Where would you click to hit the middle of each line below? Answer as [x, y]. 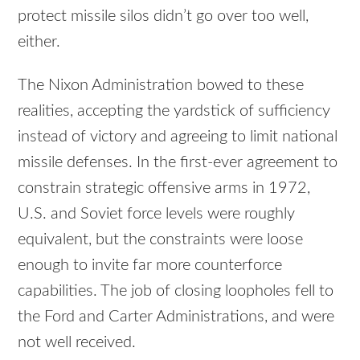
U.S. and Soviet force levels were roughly [157, 214]
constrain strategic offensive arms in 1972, [164, 188]
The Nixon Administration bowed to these [161, 86]
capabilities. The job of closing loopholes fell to [176, 291]
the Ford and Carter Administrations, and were [176, 317]
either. [39, 41]
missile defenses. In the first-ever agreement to [178, 163]
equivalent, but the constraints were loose [161, 240]
